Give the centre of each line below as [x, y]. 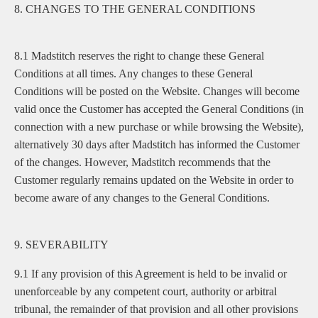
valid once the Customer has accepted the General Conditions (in [159, 109]
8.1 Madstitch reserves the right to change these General [139, 56]
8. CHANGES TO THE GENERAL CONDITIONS [135, 9]
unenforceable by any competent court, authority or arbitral [146, 291]
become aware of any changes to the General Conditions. [142, 198]
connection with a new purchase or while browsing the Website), [159, 127]
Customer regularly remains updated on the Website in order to [154, 180]
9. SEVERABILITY [61, 245]
